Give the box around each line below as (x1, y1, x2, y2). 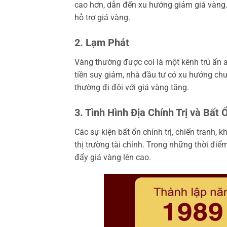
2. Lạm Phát (74, 36, 129, 49)
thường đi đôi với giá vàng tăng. (74, 82, 189, 92)
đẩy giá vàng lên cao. (74, 152, 151, 162)
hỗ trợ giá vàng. (74, 12, 130, 22)
